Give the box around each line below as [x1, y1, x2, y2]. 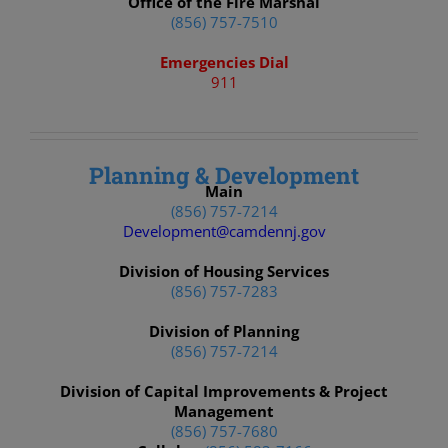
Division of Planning [149, 321, 299, 341]
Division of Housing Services [119, 261, 329, 281]
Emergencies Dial [159, 52, 289, 72]
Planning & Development [89, 160, 359, 190]
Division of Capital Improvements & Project [60, 381, 388, 401]
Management [174, 401, 274, 421]
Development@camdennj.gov [122, 221, 326, 241]
